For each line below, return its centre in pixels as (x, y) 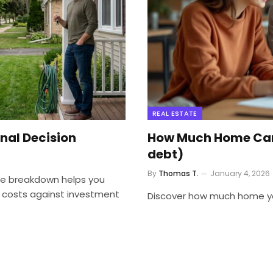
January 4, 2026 (240, 173)
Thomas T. (179, 173)
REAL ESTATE (175, 113)
